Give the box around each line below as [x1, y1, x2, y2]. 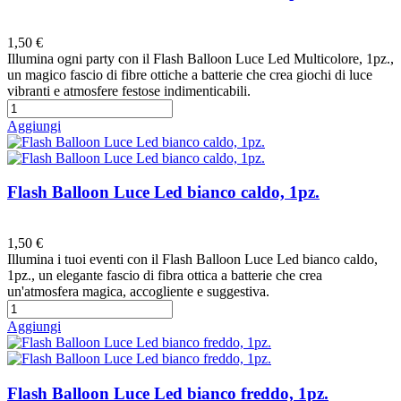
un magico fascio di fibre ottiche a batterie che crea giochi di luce [7, 66, 372, 82]
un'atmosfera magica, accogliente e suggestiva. [7, 284, 269, 300]
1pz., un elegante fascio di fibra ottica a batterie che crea [7, 268, 322, 284]
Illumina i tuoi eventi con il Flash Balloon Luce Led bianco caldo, [7, 252, 378, 268]
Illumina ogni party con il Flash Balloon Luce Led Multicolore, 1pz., [7, 50, 394, 66]
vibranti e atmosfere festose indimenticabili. [7, 82, 251, 98]
